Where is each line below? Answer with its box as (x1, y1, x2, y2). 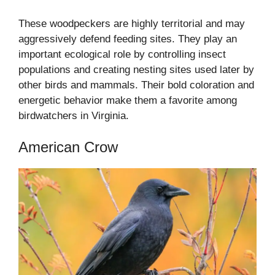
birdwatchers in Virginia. (18, 109, 129, 122)
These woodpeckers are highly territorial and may (18, 17, 245, 29)
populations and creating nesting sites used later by (18, 63, 254, 76)
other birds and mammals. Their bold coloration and (18, 79, 254, 91)
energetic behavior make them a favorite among (18, 94, 237, 106)
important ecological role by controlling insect (18, 48, 226, 60)
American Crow (18, 139, 118, 156)
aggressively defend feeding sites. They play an (18, 33, 237, 45)
